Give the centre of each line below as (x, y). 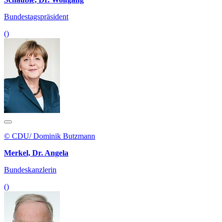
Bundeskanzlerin (30, 170)
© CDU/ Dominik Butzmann (50, 136)
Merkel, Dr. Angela (36, 153)
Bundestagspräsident (36, 17)
